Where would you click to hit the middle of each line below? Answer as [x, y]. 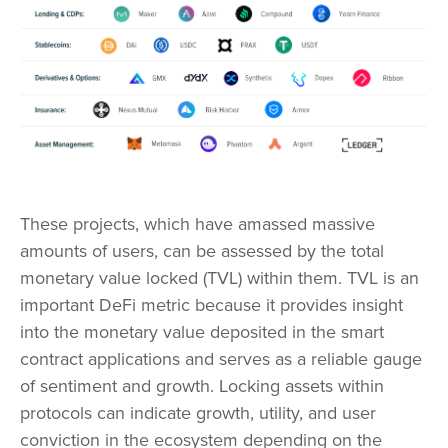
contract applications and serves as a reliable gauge [221, 358]
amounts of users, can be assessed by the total [202, 250]
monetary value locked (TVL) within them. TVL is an [219, 277]
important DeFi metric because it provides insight [211, 304]
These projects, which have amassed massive [197, 223]
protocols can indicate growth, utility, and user [198, 412]
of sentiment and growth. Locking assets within [202, 385]
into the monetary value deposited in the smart [202, 331]
